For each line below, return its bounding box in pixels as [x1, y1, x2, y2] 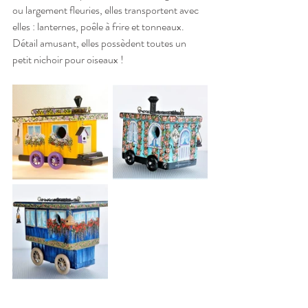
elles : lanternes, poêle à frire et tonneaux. [12, 18, 186, 34]
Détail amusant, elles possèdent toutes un [12, 34, 188, 51]
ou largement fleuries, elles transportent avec [12, 1, 201, 18]
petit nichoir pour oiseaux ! [12, 51, 124, 67]
